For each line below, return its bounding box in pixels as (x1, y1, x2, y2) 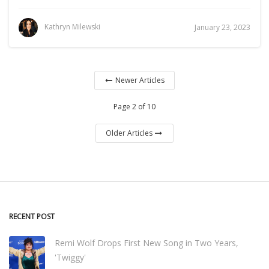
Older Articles (105, 128, 153, 138)
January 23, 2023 (195, 22, 250, 32)
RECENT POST (9, 211, 55, 222)
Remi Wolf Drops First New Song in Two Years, (55, 237, 238, 249)
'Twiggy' (55, 252, 86, 263)
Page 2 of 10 (113, 101, 156, 112)
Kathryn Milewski (44, 22, 100, 32)
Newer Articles (115, 75, 165, 85)
